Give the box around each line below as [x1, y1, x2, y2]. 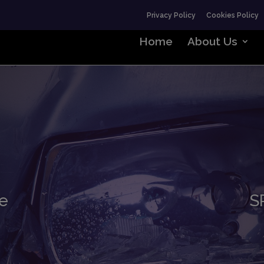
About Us [187, 35, 237, 48]
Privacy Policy [146, 11, 196, 19]
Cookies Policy [206, 11, 259, 19]
